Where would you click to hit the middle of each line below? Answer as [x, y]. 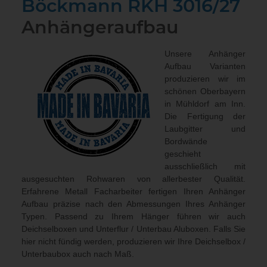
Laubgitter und [205, 129]
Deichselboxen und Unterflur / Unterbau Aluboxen [115, 229]
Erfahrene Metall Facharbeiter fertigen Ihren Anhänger [133, 192]
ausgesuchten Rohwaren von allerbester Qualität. [133, 179]
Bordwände [186, 142]
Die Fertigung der [205, 117]
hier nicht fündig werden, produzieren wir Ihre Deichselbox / [133, 242]
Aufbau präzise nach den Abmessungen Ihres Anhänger [133, 204]
